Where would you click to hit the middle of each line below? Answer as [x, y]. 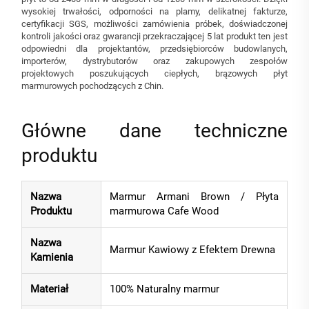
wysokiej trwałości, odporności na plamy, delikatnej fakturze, [154, 12]
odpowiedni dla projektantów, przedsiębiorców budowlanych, [154, 49]
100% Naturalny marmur [165, 289]
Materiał [49, 289]
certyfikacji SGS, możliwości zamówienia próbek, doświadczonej [154, 24]
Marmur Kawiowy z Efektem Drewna [192, 250]
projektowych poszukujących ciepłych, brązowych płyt [154, 74]
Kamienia [52, 258]
